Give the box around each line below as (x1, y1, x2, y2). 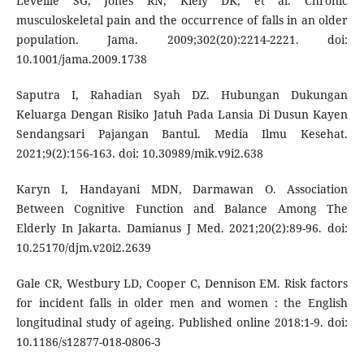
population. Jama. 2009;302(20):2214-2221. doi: (15, 32, 349, 48)
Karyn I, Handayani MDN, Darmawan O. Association (15, 181, 349, 197)
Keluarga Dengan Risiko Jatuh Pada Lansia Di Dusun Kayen (15, 106, 349, 123)
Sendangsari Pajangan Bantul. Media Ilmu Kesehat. (15, 126, 349, 142)
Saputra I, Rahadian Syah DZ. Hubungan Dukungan (15, 87, 349, 103)
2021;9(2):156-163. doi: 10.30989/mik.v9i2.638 (15, 145, 263, 162)
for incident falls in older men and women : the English (15, 295, 349, 311)
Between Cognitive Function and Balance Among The (15, 201, 349, 217)
